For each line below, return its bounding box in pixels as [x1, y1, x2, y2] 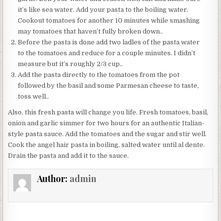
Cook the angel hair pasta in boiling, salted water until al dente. [8, 141, 205, 148]
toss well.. [18, 92, 49, 100]
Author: [37, 172, 70, 184]
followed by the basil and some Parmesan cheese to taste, [18, 81, 199, 89]
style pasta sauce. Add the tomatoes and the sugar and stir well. [8, 130, 207, 138]
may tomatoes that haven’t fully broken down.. [18, 27, 163, 35]
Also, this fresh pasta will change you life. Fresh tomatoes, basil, [8, 108, 209, 116]
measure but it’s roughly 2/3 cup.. [18, 60, 123, 68]
